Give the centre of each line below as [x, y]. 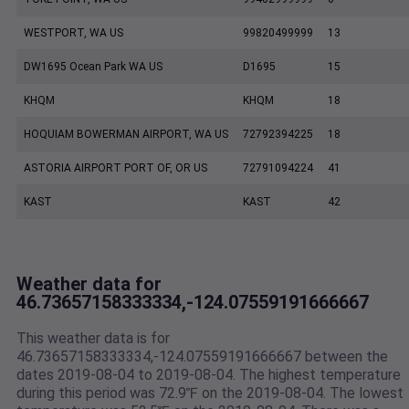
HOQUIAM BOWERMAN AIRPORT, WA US [126, 135]
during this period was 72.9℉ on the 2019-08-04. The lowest [210, 393]
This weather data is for [93, 339]
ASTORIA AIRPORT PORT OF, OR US [115, 168]
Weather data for [89, 284]
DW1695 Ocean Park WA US [93, 67]
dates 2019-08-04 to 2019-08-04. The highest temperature [209, 375]
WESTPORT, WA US [73, 33]
